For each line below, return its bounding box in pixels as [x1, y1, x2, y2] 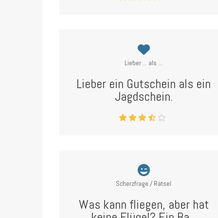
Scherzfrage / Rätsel [116, 179, 172, 188]
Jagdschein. [114, 89, 173, 105]
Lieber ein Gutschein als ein [76, 76, 211, 92]
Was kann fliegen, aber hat [78, 197, 209, 213]
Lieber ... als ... [125, 58, 163, 67]
